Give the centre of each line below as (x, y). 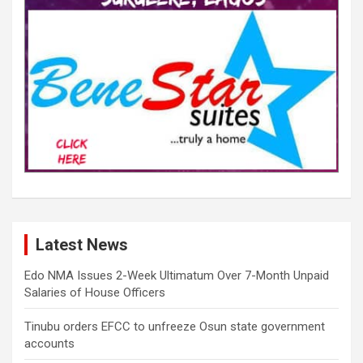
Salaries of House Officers (95, 293)
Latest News (82, 245)
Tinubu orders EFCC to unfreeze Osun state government (175, 327)
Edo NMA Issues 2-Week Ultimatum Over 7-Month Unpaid (177, 276)
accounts (49, 344)
